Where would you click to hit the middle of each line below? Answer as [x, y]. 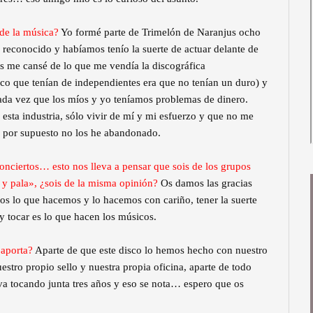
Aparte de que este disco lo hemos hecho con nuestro [151, 250]
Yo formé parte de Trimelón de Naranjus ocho [161, 32]
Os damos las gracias [206, 183]
